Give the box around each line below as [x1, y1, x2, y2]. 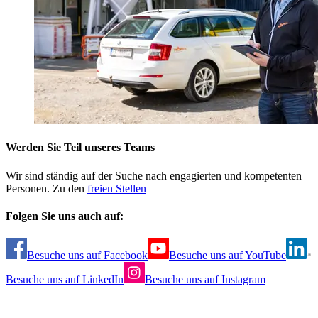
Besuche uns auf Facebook [27, 249, 148, 262]
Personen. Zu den [6, 182, 87, 194]
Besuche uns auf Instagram [145, 273, 265, 286]
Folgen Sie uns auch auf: [6, 209, 124, 222]
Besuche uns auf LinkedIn [6, 273, 124, 286]
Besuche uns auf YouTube [169, 249, 286, 262]
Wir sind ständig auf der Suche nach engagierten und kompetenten [6, 169, 302, 182]
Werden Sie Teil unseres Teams [6, 141, 155, 154]
